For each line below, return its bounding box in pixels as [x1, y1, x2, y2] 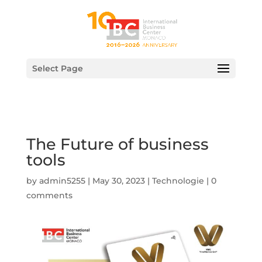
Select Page [32, 63, 83, 74]
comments [26, 190, 73, 201]
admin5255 [39, 175, 85, 186]
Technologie [151, 175, 204, 186]
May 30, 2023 [92, 175, 145, 186]
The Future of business [26, 135, 209, 154]
